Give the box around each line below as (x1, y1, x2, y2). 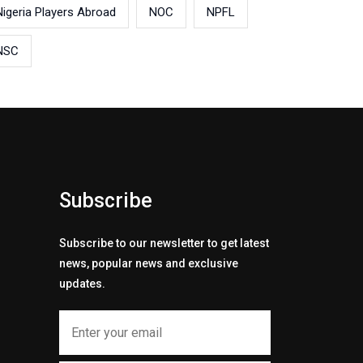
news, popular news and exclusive (59, 257, 238, 270)
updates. (59, 277, 105, 290)
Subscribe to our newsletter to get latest (59, 237, 269, 250)
